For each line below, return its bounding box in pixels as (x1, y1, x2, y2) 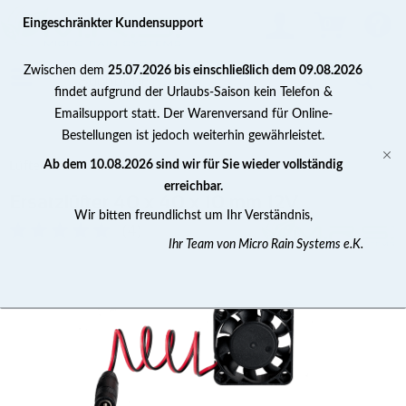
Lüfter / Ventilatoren (9, 157, 132, 174)
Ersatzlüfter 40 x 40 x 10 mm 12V (9, 191, 299, 212)
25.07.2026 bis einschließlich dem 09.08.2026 (108, 64, 362, 77)
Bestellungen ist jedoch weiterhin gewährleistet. (62, 130, 324, 142)
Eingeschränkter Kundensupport (23, 17, 203, 30)
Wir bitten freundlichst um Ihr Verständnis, (73, 209, 313, 222)
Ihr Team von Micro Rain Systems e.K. (169, 238, 363, 251)
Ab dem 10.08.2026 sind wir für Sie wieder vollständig (43, 159, 343, 171)
